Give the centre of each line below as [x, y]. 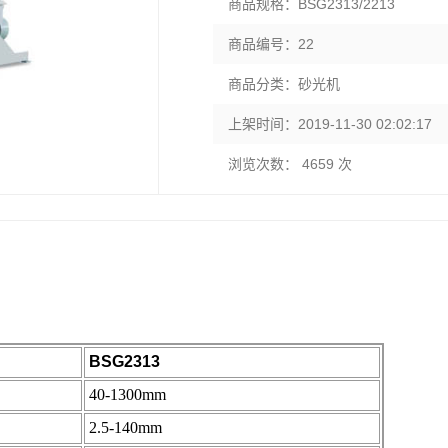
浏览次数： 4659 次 [290, 163]
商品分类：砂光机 [284, 83]
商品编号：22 [271, 43]
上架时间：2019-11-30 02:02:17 [330, 123]
